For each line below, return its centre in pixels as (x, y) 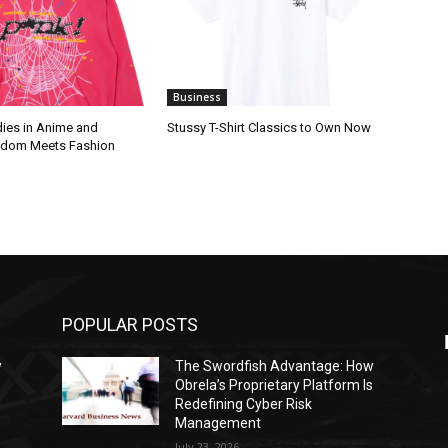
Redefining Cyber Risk (244, 403)
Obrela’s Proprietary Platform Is (274, 384)
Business (197, 96)
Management (218, 422)
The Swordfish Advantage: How (275, 365)
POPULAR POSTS (130, 324)
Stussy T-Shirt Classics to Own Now (269, 127)
